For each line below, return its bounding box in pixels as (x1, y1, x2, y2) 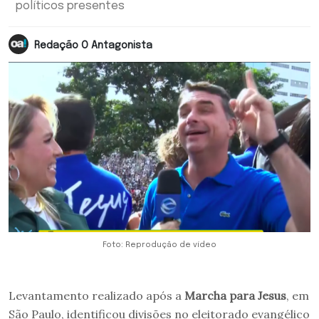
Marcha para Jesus (184, 288, 286, 303)
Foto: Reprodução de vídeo (103, 240, 216, 249)
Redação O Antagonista (34, 40, 152, 51)
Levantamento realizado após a (9, 288, 184, 303)
